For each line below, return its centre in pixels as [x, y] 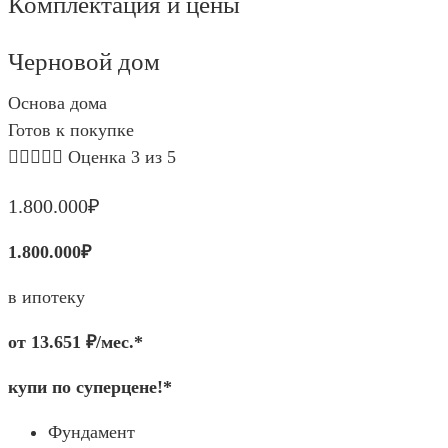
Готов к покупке [71, 130]
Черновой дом [84, 62]
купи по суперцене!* [90, 387]
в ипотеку [46, 297]
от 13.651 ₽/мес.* [75, 342]
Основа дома [57, 103]
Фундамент [91, 432]
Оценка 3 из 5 [122, 157]
